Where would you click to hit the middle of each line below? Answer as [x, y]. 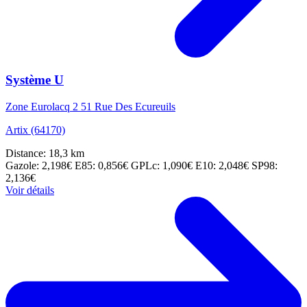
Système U [35, 80]
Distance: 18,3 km [45, 153]
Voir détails [30, 191]
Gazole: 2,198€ [40, 166]
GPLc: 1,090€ [163, 166]
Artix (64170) [35, 130]
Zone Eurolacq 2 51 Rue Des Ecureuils [90, 107]
